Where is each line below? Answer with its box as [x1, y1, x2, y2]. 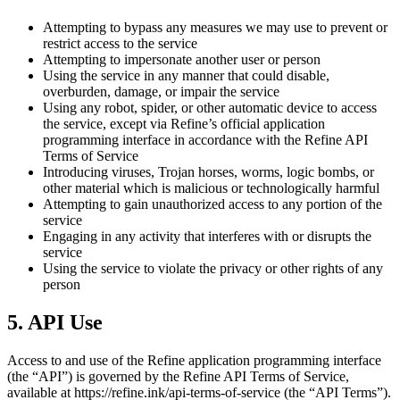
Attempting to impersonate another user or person [43, 51, 321, 67]
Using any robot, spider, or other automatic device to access [43, 99, 377, 115]
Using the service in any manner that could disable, [43, 67, 329, 83]
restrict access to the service [43, 35, 197, 51]
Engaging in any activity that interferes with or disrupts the [43, 228, 371, 244]
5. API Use [7, 310, 103, 334]
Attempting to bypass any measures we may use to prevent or [43, 19, 387, 35]
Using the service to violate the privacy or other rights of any [43, 260, 383, 276]
